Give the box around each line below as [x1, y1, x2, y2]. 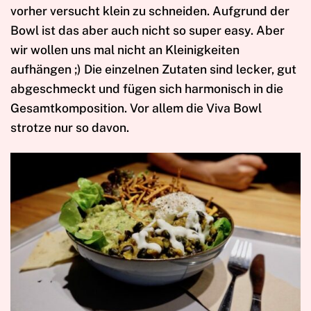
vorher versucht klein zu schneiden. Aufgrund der [10, 3, 289, 18]
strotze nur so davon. [10, 119, 129, 135]
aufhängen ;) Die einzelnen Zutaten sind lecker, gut [10, 61, 296, 76]
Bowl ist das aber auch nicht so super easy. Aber [10, 22, 285, 37]
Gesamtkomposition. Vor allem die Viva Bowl [10, 100, 262, 115]
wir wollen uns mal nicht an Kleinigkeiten [10, 42, 239, 57]
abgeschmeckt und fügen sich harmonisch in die [10, 81, 283, 96]
